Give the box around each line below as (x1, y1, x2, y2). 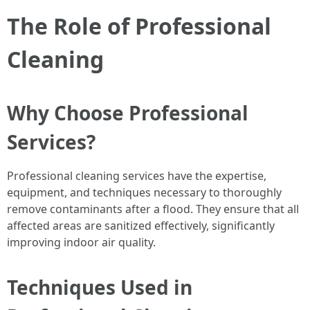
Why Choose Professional (7, 100, 248, 126)
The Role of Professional (7, 11, 271, 41)
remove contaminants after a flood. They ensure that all (7, 201, 299, 217)
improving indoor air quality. (7, 235, 156, 250)
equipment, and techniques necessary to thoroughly (7, 185, 282, 200)
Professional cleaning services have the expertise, (7, 168, 266, 183)
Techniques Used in (7, 274, 192, 300)
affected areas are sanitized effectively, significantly (7, 218, 275, 233)
